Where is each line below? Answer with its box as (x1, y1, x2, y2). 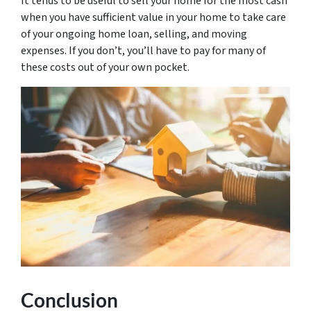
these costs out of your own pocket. (21, 60, 192, 76)
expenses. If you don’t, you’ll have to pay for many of (21, 43, 266, 59)
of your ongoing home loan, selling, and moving (21, 26, 247, 42)
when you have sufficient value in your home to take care (21, 10, 286, 26)
